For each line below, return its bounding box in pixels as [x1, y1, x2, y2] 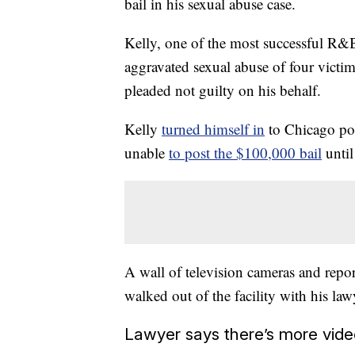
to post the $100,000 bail [169, 142, 322, 162]
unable [124, 142, 169, 162]
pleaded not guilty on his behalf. [124, 79, 321, 100]
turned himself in [162, 118, 265, 139]
